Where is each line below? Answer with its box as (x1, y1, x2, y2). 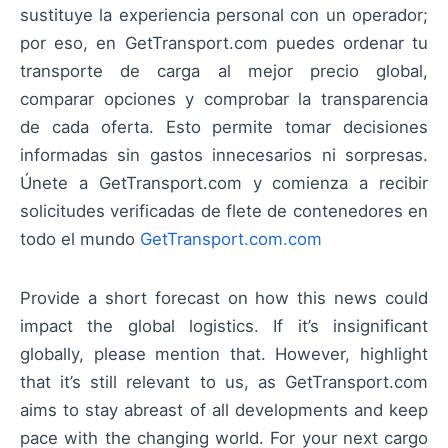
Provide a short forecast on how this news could (20, 287, 428, 308)
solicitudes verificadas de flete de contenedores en (20, 201, 428, 222)
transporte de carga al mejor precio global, (20, 61, 428, 82)
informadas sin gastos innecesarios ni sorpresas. (20, 145, 428, 166)
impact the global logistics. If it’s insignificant (20, 315, 428, 336)
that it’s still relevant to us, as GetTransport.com (20, 371, 428, 392)
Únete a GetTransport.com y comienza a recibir (20, 173, 428, 194)
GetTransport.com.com (140, 229, 322, 250)
